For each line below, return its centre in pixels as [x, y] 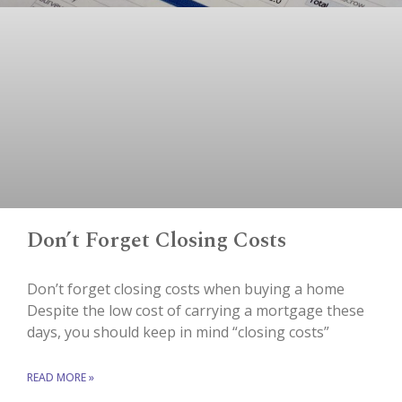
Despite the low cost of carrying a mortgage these [196, 310]
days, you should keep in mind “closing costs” [178, 332]
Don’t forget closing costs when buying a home [186, 288]
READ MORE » [61, 377]
